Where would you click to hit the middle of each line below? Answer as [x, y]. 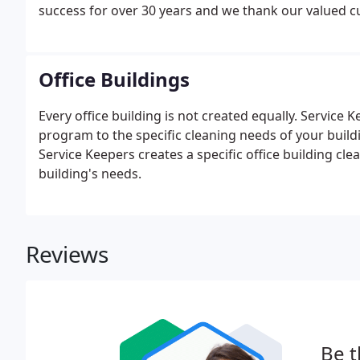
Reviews [67, 254]
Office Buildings [114, 79]
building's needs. [90, 174]
